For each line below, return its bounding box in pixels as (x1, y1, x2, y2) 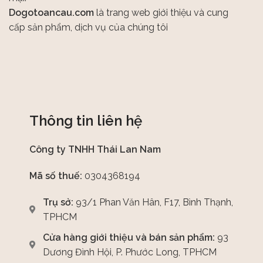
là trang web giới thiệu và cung (94, 7, 228, 19)
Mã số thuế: (29, 170, 85, 182)
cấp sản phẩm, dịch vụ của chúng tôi (9, 22, 168, 33)
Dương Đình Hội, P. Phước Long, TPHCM (42, 247, 217, 258)
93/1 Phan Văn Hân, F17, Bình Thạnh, (73, 197, 233, 208)
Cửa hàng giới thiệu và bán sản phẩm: (42, 232, 215, 244)
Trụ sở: (42, 197, 73, 208)
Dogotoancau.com (9, 7, 94, 19)
